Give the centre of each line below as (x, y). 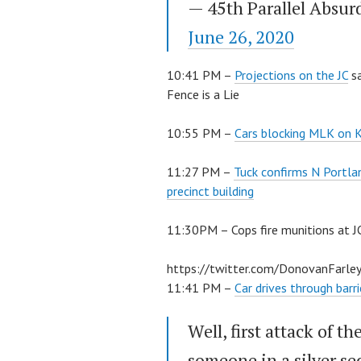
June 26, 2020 (241, 37)
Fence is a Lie (203, 95)
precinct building (210, 191)
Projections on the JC (291, 75)
